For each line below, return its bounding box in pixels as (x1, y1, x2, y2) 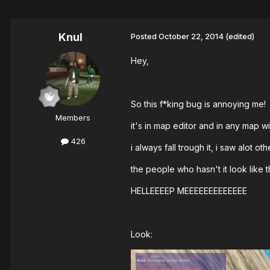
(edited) (225, 31, 254, 42)
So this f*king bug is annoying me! (131, 99, 266, 110)
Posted (131, 31, 159, 42)
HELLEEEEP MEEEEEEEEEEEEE (131, 186, 247, 196)
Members (55, 113, 90, 123)
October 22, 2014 (159, 31, 224, 42)
